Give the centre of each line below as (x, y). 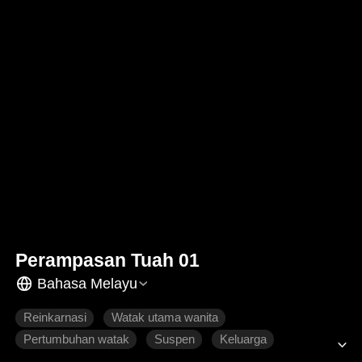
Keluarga (243, 340)
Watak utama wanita (164, 318)
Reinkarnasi (55, 318)
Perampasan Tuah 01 (108, 261)
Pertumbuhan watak (76, 340)
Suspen (174, 340)
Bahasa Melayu (87, 283)
